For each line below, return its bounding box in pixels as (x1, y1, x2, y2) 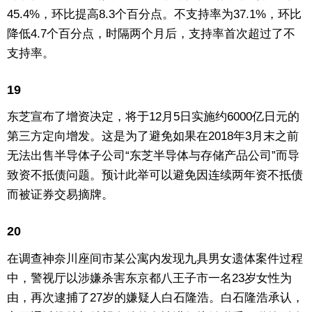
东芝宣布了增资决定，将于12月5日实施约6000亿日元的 (7, 110, 299, 124)
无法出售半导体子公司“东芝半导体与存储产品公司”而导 (7, 149, 299, 163)
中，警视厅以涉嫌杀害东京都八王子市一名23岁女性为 (7, 271, 292, 285)
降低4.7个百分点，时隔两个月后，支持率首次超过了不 (7, 27, 295, 41)
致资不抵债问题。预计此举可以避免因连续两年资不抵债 (7, 169, 303, 182)
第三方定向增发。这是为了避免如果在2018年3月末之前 (7, 130, 299, 143)
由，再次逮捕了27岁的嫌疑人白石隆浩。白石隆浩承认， (7, 290, 304, 304)
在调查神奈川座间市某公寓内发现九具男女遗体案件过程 (7, 251, 303, 265)
